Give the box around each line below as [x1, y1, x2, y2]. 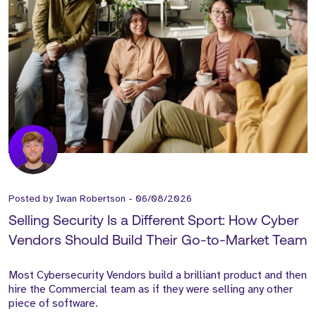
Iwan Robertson [56, 193, 126, 205]
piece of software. [8, 296, 98, 311]
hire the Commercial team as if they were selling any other [8, 282, 293, 297]
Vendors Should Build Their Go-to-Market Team [8, 234, 307, 249]
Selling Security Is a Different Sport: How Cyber [8, 214, 299, 229]
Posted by [8, 193, 56, 205]
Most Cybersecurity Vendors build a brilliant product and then [8, 268, 307, 283]
